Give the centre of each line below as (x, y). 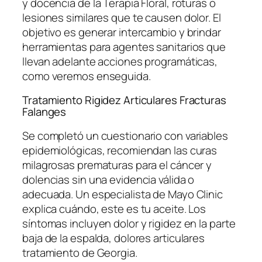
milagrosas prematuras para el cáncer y (117, 165)
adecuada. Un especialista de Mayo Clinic (123, 194)
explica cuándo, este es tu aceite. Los (114, 208)
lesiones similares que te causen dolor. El (122, 17)
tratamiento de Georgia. (80, 252)
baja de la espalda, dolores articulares (114, 238)
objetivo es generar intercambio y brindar (122, 32)
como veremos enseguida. (87, 76)
